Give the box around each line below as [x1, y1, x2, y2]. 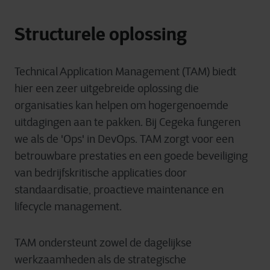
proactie [93, 183, 133, 196]
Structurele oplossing [14, 22, 190, 45]
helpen [95, 99, 128, 112]
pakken [106, 116, 140, 129]
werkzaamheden [14, 253, 95, 266]
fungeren [197, 116, 240, 129]
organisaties [14, 99, 73, 112]
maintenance [144, 183, 212, 196]
